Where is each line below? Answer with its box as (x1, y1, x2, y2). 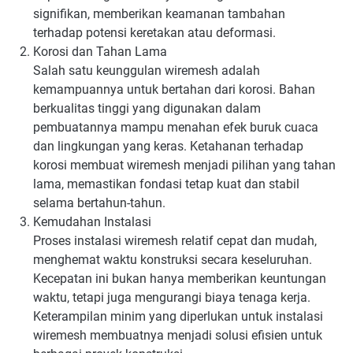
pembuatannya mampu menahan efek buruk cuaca (33, 119, 318, 135)
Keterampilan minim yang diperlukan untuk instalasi (33, 308, 323, 324)
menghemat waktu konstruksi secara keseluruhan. (33, 251, 312, 267)
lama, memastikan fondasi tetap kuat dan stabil (33, 176, 299, 191)
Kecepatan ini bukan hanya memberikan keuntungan (33, 270, 326, 286)
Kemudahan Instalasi (33, 214, 151, 229)
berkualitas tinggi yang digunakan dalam (33, 100, 261, 116)
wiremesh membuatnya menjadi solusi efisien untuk (33, 327, 322, 343)
